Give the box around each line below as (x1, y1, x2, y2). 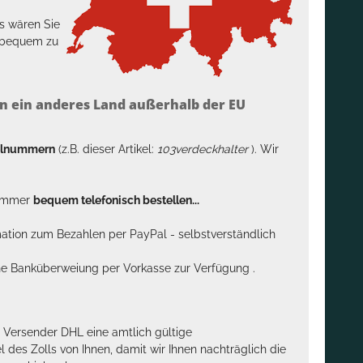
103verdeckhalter (157, 142, 251, 156)
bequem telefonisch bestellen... (33, 193, 199, 207)
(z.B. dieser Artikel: (55, 142, 157, 156)
